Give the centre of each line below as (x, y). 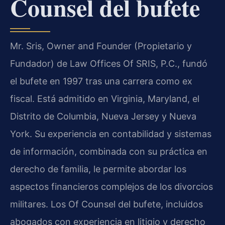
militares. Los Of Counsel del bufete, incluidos (106, 204)
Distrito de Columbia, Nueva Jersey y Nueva (103, 116)
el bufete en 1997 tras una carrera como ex (101, 81)
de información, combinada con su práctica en (109, 151)
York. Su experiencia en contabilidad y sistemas (111, 134)
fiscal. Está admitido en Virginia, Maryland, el (105, 98)
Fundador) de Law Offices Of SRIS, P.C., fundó (109, 63)
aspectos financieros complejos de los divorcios (111, 186)
